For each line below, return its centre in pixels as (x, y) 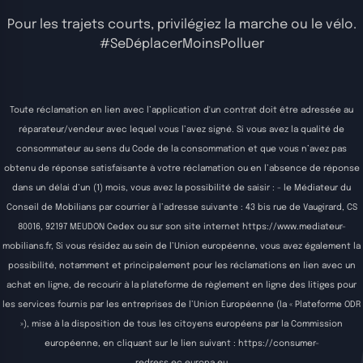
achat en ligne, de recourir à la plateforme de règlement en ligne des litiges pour (181, 286)
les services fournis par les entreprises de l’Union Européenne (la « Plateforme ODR (181, 305)
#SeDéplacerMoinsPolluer (181, 44)
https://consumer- (278, 344)
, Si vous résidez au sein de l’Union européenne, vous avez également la (206, 247)
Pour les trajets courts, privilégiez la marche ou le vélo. (181, 25)
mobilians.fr (27, 247)
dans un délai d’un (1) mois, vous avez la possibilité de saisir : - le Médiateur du (181, 188)
